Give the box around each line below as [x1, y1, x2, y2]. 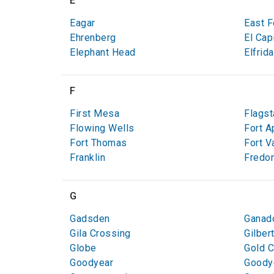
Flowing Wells [70, 122, 135, 134]
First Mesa [70, 108, 119, 119]
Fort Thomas [70, 137, 127, 149]
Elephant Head [70, 46, 136, 58]
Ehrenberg [70, 32, 116, 43]
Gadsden [70, 213, 110, 224]
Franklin [70, 152, 105, 163]
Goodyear [70, 257, 113, 268]
